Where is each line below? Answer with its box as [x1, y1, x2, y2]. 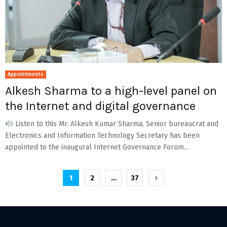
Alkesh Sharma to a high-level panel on [5, 84, 217, 98]
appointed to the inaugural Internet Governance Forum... [5, 143, 188, 152]
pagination [5, 188, 80, 205]
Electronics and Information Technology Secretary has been [5, 131, 200, 140]
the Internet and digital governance [5, 99, 196, 113]
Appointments [8, 71, 44, 78]
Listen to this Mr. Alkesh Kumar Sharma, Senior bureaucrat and [13, 120, 218, 129]
